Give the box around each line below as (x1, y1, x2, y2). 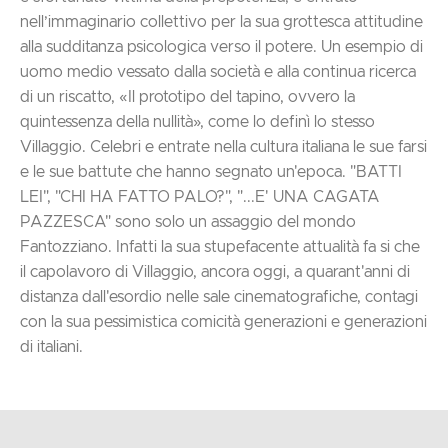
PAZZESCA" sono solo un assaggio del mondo (20, 213, 356, 230)
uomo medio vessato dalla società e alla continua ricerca (20, 63, 416, 80)
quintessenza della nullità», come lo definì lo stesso (20, 113, 375, 130)
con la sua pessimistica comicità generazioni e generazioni (20, 313, 427, 330)
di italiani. (20, 338, 83, 355)
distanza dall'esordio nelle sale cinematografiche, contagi (20, 288, 418, 305)
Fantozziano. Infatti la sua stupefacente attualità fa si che (20, 238, 116, 255)
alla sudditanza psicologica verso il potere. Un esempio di (20, 38, 423, 55)
